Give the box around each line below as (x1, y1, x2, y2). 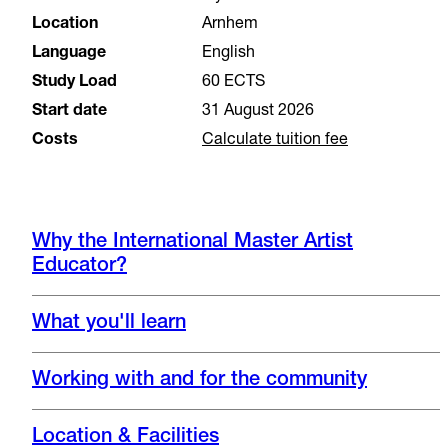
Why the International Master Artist (32, 233, 353, 254)
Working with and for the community (32, 371, 367, 392)
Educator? (32, 257, 127, 278)
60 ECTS (202, 75, 265, 92)
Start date (32, 104, 107, 121)
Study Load (32, 75, 117, 92)
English (202, 46, 255, 63)
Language (32, 46, 106, 63)
